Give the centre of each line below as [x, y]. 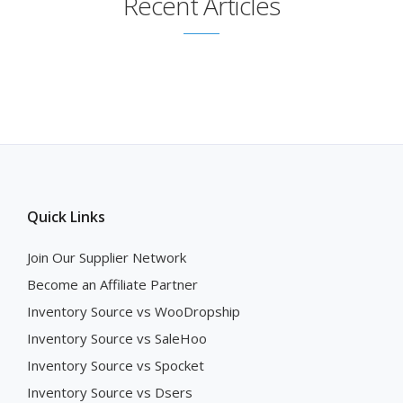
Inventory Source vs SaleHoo [117, 339]
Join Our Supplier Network [107, 258]
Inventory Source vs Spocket [116, 366]
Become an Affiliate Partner [112, 285]
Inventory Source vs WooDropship [134, 312]
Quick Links [66, 217]
